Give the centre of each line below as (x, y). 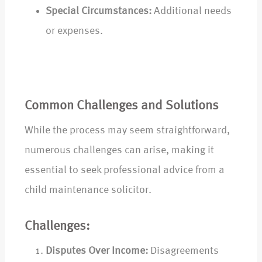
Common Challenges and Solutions (122, 106)
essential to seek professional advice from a (125, 170)
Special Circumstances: (99, 11)
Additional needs (192, 11)
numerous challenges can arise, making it (119, 151)
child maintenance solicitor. (88, 190)
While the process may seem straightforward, (127, 131)
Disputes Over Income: (97, 251)
